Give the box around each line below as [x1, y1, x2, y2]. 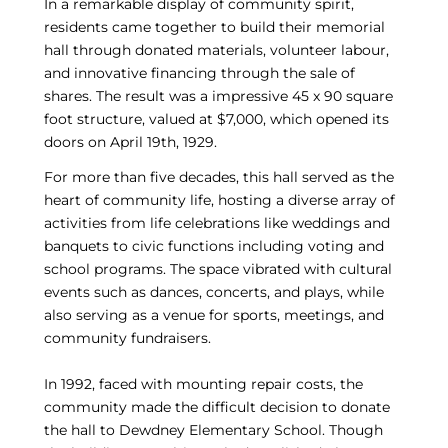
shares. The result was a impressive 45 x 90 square [43, 87, 393, 106]
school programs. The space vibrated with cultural [43, 260, 392, 279]
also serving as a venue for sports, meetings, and [43, 306, 384, 325]
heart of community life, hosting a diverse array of [43, 191, 395, 210]
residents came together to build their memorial [43, 18, 385, 37]
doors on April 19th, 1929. [43, 133, 217, 152]
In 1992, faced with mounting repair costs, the [43, 375, 363, 394]
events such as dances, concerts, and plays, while [43, 283, 384, 302]
